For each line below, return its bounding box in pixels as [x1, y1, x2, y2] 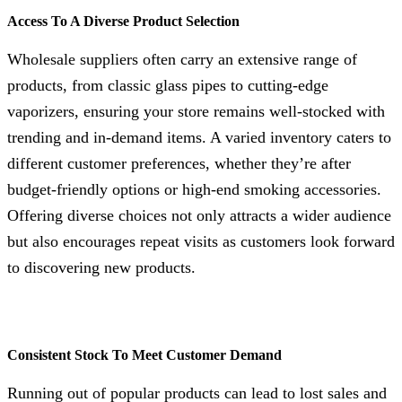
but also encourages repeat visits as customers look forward [7, 232, 395, 250]
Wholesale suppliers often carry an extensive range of [7, 49, 357, 68]
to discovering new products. [7, 258, 196, 276]
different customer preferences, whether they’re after [7, 153, 351, 172]
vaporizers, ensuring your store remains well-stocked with [7, 101, 385, 120]
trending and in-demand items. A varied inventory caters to [7, 127, 391, 146]
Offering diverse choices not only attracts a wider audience [7, 205, 391, 224]
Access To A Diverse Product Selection [7, 13, 240, 30]
